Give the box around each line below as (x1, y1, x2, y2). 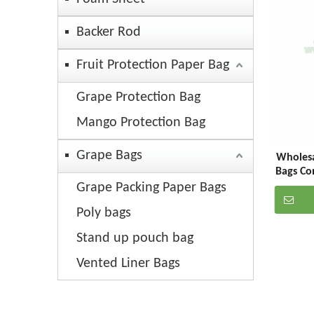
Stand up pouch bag (76, 231, 193, 246)
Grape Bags (76, 149, 142, 163)
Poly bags (76, 206, 131, 221)
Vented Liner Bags (76, 257, 180, 271)
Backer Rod (76, 25, 141, 40)
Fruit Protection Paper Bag (76, 58, 229, 73)
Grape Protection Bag (76, 90, 200, 105)
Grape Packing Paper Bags (76, 181, 226, 196)
